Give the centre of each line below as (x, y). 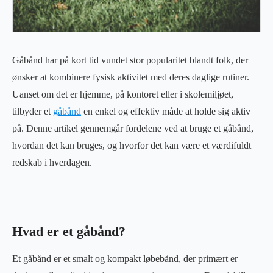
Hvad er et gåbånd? (69, 231)
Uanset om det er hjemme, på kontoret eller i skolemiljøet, (123, 94)
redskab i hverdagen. (52, 162)
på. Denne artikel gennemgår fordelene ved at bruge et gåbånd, (133, 128)
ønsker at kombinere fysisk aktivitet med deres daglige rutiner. (131, 77)
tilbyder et (33, 111)
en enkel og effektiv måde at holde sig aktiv (166, 111)
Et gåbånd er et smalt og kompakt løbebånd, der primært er (125, 258)
